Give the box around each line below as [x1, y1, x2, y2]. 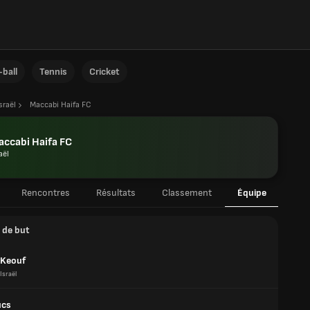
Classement [161, 187, 212, 199]
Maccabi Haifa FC [30, 100, 91, 110]
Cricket [89, 66, 120, 77]
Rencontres [21, 187, 70, 199]
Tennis [39, 66, 67, 77]
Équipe [237, 187, 266, 199]
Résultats [95, 187, 136, 199]
